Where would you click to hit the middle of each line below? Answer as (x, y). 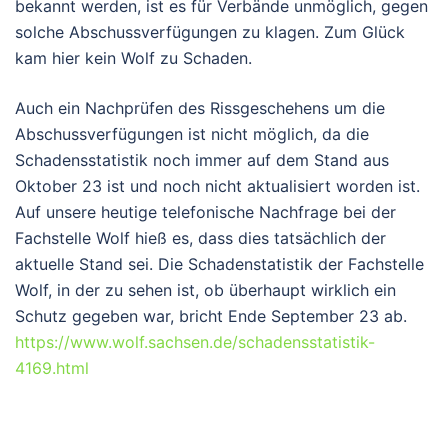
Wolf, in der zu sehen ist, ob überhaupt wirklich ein (205, 289)
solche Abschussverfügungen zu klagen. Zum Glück (210, 31)
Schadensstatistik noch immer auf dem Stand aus (202, 159)
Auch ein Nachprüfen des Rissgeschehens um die (200, 107)
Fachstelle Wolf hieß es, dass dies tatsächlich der (200, 237)
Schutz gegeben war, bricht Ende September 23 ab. (211, 315)
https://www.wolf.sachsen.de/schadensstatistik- (195, 341)
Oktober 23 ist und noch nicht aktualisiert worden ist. (217, 185)
